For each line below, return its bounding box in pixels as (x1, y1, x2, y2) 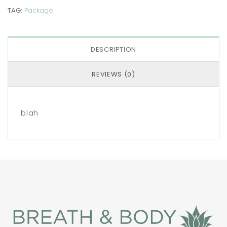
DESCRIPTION (90, 45, 137, 55)
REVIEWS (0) (92, 69, 135, 80)
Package (24, 6, 53, 16)
